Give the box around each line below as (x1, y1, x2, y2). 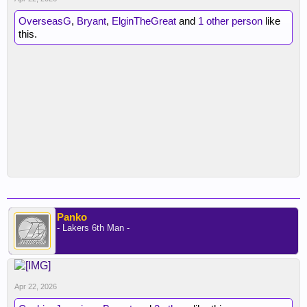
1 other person (198, 15, 262, 27)
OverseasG (19, 15, 71, 27)
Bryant (77, 15, 106, 27)
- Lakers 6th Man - (57, 223, 130, 233)
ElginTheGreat (112, 15, 176, 27)
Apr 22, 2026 (14, 282, 57, 291)
